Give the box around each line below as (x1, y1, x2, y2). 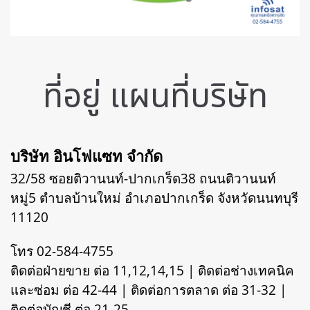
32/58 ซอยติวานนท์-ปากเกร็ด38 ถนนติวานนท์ (10, 170, 276, 188)
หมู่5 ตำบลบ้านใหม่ (10, 189, 125, 208)
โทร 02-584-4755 (10, 242, 113, 261)
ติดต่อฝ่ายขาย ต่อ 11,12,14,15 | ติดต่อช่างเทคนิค (10, 262, 294, 280)
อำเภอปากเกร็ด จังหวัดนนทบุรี (125, 189, 298, 208)
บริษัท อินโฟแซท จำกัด (10, 145, 163, 167)
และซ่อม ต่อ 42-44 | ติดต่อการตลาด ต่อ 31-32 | (10, 281, 286, 300)
